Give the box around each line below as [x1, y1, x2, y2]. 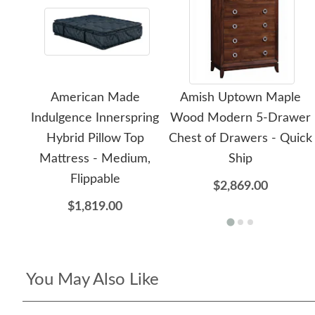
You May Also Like [26, 271, 159, 288]
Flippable [70, 173, 120, 186]
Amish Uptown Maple [179, 91, 301, 104]
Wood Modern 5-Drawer [169, 112, 311, 124]
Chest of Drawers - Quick [168, 132, 312, 145]
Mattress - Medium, [39, 153, 151, 165]
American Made [50, 91, 140, 104]
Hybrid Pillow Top [46, 132, 144, 145]
